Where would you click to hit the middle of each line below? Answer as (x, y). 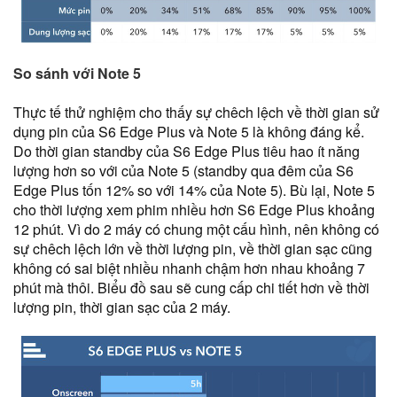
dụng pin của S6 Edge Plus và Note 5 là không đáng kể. (189, 132)
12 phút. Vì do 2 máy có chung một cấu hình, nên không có (196, 229)
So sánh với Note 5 (77, 73)
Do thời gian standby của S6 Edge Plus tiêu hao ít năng (187, 151)
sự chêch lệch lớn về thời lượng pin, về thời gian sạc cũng (193, 249)
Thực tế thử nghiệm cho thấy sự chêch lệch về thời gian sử (196, 112)
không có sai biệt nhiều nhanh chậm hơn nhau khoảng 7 (189, 268)
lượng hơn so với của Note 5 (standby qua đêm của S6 (183, 171)
